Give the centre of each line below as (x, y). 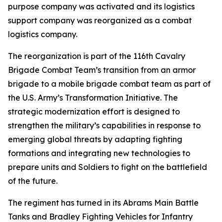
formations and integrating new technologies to (99, 153)
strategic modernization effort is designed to (94, 111)
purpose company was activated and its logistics (101, 6)
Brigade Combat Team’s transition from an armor (102, 70)
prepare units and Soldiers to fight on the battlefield (108, 167)
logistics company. (43, 34)
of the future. (33, 181)
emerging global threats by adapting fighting (95, 139)
